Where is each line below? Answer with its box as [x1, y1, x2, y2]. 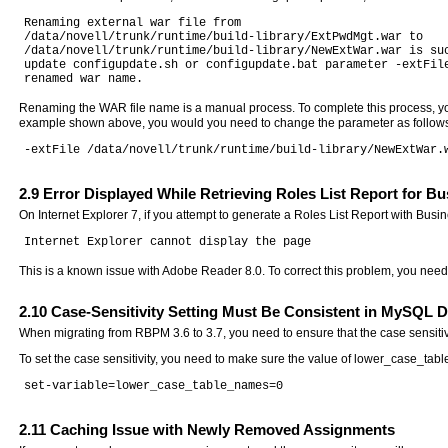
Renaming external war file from [24, 15, 242, 30]
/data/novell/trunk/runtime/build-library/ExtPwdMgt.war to [24, 29, 424, 44]
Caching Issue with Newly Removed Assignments [46, 420, 396, 438]
